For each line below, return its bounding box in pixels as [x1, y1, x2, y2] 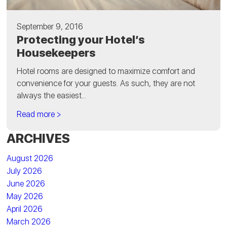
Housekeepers [17, 46, 96, 60]
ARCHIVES [7, 131, 70, 146]
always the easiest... [17, 91, 87, 101]
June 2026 [7, 179, 46, 189]
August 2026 [7, 154, 54, 164]
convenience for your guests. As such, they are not [17, 79, 196, 89]
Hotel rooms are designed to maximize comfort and [17, 66, 196, 77]
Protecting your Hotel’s [17, 33, 145, 47]
